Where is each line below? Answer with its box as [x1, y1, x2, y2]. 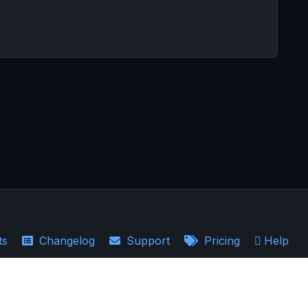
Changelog [36, 234, 95, 247]
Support [123, 234, 170, 247]
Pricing [201, 234, 240, 247]
